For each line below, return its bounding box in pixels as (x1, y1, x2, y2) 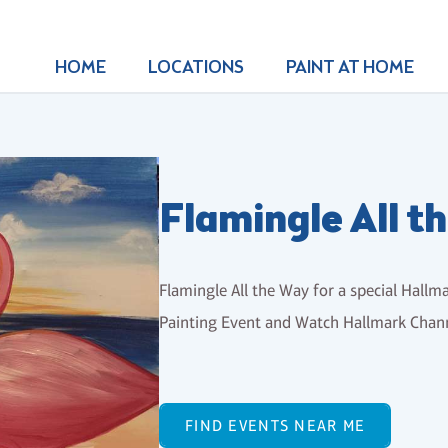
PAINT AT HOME (285, 56, 414, 80)
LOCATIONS (147, 56, 244, 80)
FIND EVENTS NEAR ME (185, 416, 366, 436)
